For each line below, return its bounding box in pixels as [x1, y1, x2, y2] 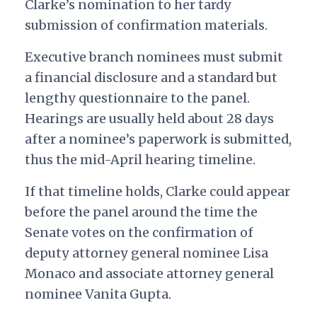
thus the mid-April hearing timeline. [24, 151, 258, 168]
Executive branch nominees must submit [24, 49, 283, 66]
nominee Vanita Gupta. [24, 286, 174, 303]
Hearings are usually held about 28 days [24, 110, 274, 127]
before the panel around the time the [24, 204, 258, 221]
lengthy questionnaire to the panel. [24, 90, 250, 107]
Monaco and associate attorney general [24, 265, 274, 282]
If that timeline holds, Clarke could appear [24, 183, 290, 200]
